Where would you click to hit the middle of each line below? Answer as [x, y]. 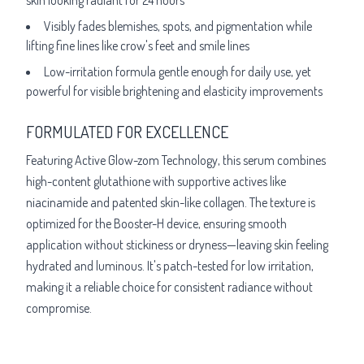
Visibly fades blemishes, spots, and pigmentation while [178, 26]
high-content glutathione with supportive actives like [156, 181]
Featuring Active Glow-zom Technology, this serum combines [176, 160]
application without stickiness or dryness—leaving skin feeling [177, 244]
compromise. [59, 308]
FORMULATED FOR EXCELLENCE [127, 131]
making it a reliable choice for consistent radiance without [169, 286]
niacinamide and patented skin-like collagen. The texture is [171, 202]
